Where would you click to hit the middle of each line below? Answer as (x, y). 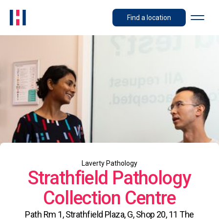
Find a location (149, 18)
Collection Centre (109, 198)
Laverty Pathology (109, 163)
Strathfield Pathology (109, 178)
